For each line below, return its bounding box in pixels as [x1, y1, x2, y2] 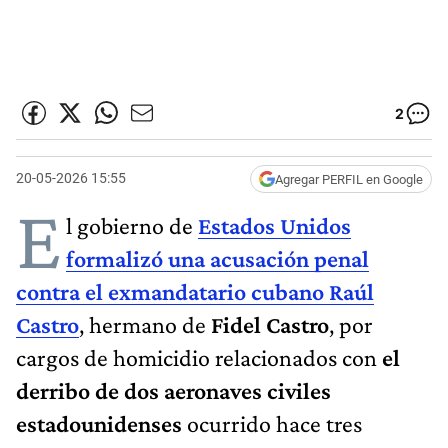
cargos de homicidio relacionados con [16, 343, 382, 371]
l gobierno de [66, 211, 198, 239]
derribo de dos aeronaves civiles [16, 376, 331, 404]
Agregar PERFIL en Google [275, 171, 423, 187]
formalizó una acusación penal [66, 244, 369, 272]
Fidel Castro [211, 310, 329, 338]
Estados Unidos [198, 211, 351, 239]
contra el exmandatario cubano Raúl [16, 277, 374, 305]
